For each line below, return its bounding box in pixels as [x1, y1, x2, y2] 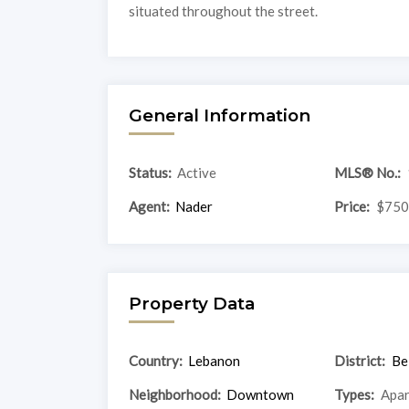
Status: [128, 163, 172, 181]
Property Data [128, 292, 255, 314]
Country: [128, 351, 183, 369]
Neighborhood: [128, 385, 221, 403]
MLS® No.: [333, 163, 401, 181]
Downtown [226, 385, 295, 403]
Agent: [128, 197, 170, 215]
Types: [333, 385, 374, 403]
